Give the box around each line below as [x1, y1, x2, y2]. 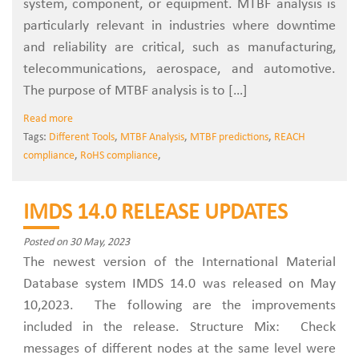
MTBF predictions [190, 131, 268, 143]
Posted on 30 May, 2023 [23, 236, 130, 248]
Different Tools [49, 131, 115, 143]
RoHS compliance [80, 150, 158, 162]
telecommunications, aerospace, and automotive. [23, 62, 336, 77]
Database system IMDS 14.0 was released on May [23, 276, 336, 292]
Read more [23, 113, 73, 125]
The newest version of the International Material [23, 255, 336, 270]
